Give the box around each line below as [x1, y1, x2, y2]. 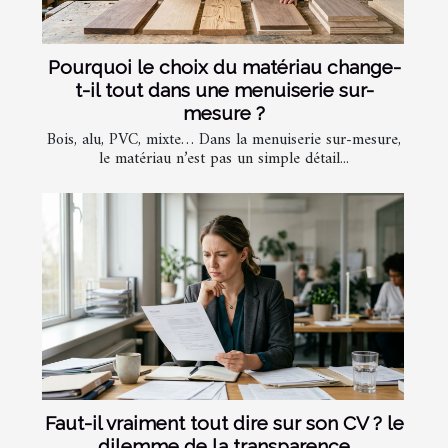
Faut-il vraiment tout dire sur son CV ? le [44, 412, 404, 435]
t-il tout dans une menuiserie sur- [74, 79, 374, 102]
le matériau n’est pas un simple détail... [99, 145, 349, 174]
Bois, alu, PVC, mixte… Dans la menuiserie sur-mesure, [47, 126, 401, 155]
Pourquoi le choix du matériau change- [47, 56, 401, 79]
